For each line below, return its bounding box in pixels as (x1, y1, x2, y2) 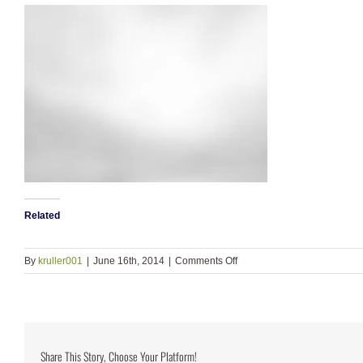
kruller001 (38, 255, 83, 267)
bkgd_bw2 (237, 271, 283, 282)
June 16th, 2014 (93, 255, 164, 267)
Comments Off (175, 255, 237, 267)
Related (24, 210, 60, 221)
